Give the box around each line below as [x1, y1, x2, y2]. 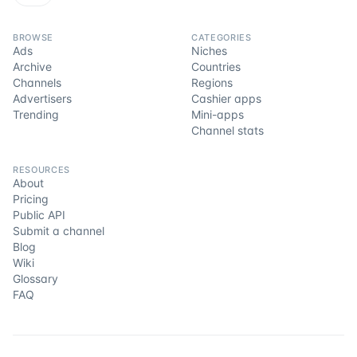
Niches [191, 44, 227, 57]
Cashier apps [191, 92, 261, 105]
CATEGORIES [191, 32, 252, 43]
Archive [13, 60, 52, 73]
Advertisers [13, 92, 72, 105]
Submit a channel [13, 224, 104, 237]
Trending [13, 108, 59, 121]
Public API [13, 208, 65, 222]
